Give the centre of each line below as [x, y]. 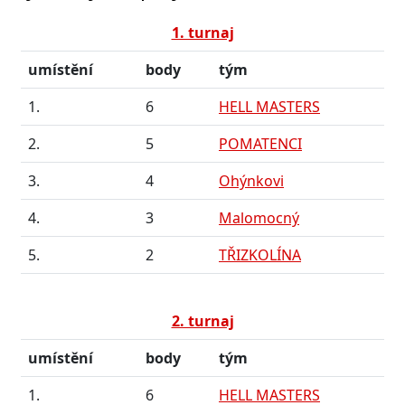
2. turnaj [202, 321]
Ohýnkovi [251, 181]
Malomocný [259, 218]
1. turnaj [202, 33]
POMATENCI [260, 144]
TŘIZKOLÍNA [260, 255]
